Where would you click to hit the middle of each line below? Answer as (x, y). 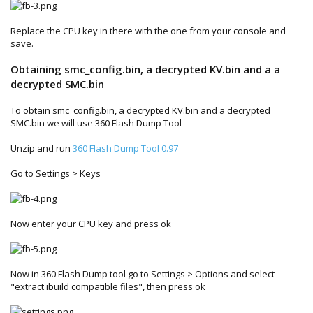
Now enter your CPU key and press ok (91, 223)
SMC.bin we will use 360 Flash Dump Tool (96, 123)
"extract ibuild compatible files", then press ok (108, 286)
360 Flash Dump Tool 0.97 (125, 148)
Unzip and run (42, 148)
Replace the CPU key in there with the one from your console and (148, 30)
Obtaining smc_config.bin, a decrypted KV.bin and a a (145, 69)
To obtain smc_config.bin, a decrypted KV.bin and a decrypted (140, 110)
